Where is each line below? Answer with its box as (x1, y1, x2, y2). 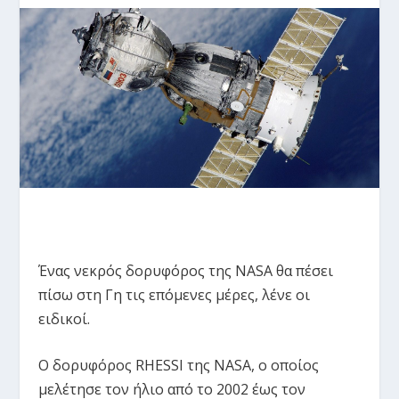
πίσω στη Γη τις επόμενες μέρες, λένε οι (37, 284, 310, 305)
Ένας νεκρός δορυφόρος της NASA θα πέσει (37, 260, 333, 281)
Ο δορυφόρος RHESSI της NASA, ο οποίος (37, 355, 319, 376)
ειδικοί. (37, 308, 90, 329)
